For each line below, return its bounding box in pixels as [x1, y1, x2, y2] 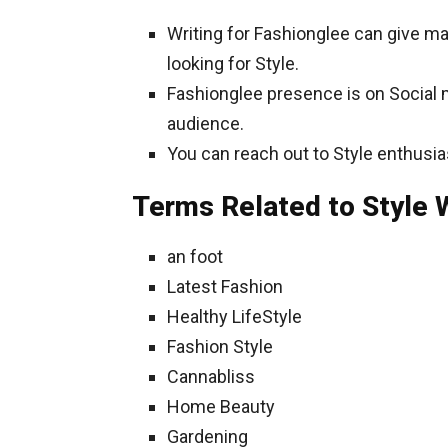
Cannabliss [167, 366, 255, 387]
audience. [167, 113, 244, 134]
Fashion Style [167, 336, 273, 357]
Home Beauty [167, 396, 275, 417]
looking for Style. [167, 53, 299, 74]
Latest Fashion [167, 276, 283, 297]
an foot [167, 246, 223, 267]
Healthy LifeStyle [167, 306, 302, 327]
